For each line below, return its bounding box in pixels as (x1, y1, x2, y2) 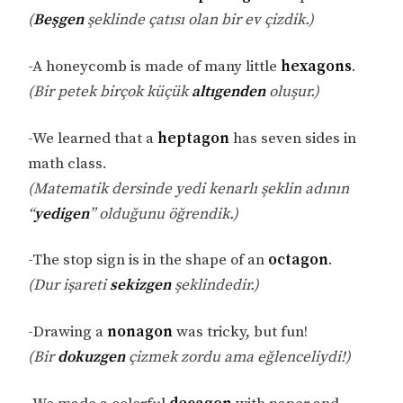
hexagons (281, 56, 353, 76)
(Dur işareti (28, 275, 111, 296)
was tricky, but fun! (173, 322, 309, 343)
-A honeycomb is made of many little (28, 56, 282, 76)
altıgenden (192, 81, 266, 102)
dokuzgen (58, 347, 126, 368)
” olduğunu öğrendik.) (89, 203, 239, 224)
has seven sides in (229, 128, 357, 148)
